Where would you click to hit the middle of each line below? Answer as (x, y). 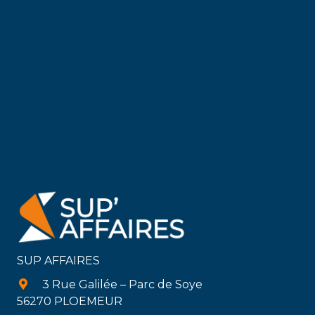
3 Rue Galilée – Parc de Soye (122, 284)
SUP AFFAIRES (58, 260)
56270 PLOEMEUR (70, 301)
